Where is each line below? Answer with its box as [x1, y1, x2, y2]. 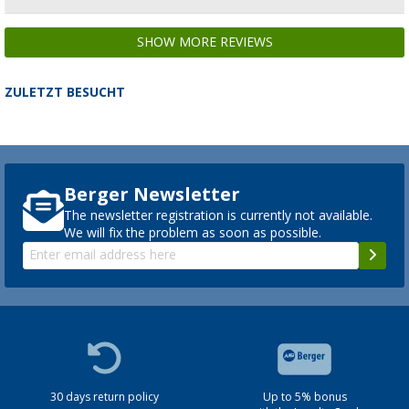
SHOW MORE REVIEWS [136, 34, 273, 49]
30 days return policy [50, 390, 159, 404]
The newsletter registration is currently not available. [64, 207, 372, 223]
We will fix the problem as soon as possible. [64, 225, 321, 240]
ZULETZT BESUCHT [5, 84, 125, 100]
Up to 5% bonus [262, 390, 347, 404]
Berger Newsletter [64, 183, 240, 205]
